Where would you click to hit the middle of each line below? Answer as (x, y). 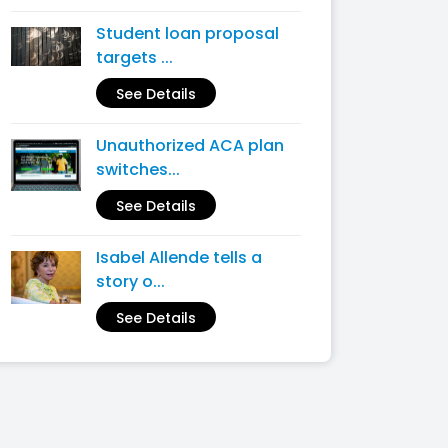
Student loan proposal (187, 33)
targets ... (134, 57)
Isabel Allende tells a (179, 257)
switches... (138, 169)
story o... (130, 281)
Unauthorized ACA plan (190, 145)
